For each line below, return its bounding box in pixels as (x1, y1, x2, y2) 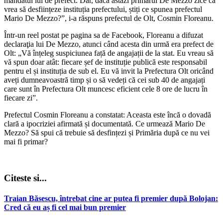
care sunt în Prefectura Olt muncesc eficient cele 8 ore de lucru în (4, 84, 208, 93)
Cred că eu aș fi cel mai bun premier (4, 203, 126, 212)
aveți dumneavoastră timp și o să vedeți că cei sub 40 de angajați (4, 75, 205, 84)
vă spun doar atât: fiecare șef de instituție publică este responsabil (4, 57, 207, 66)
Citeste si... (4, 172, 47, 183)
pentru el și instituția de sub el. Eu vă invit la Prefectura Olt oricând (4, 66, 214, 75)
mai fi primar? (4, 137, 48, 146)
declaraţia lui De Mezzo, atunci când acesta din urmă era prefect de (4, 39, 214, 48)
